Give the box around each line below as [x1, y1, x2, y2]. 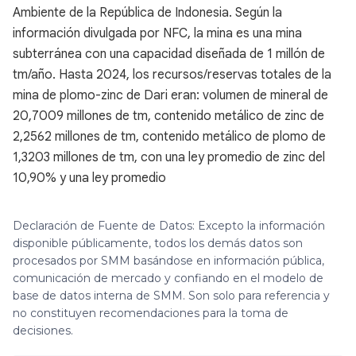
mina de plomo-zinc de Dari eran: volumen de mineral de [13, 87, 328, 103]
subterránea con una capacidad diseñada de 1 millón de [13, 46, 325, 62]
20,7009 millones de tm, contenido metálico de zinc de [13, 108, 324, 124]
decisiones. [13, 323, 73, 338]
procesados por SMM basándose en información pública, [13, 253, 324, 268]
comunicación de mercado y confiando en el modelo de [13, 271, 323, 285]
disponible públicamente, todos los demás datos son [13, 236, 303, 250]
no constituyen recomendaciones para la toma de [13, 306, 288, 320]
